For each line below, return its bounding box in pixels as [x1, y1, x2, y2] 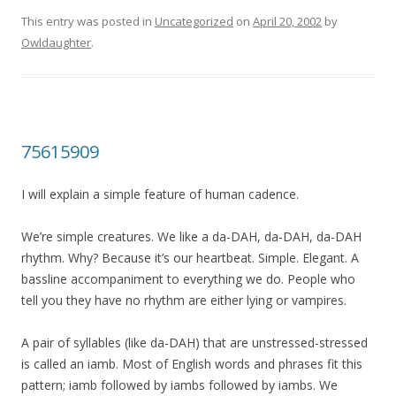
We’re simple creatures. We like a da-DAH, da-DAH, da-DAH [21, 228, 362, 245]
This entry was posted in [21, 13, 155, 29]
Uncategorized [155, 13, 233, 29]
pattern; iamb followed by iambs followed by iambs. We [21, 377, 338, 393]
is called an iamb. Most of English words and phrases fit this [21, 355, 362, 372]
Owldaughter [21, 34, 91, 50]
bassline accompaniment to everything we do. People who [21, 270, 355, 287]
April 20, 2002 [253, 13, 322, 29]
